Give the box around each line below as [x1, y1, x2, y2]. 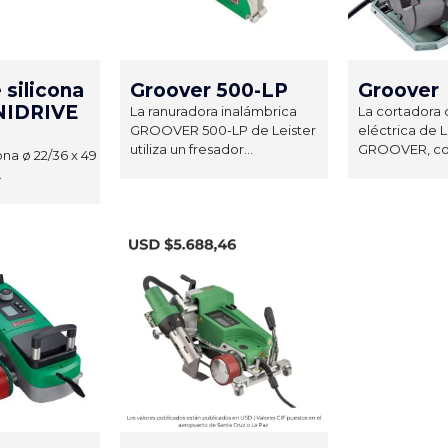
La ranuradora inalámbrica [130, 102, 297, 119]
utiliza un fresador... [130, 140, 253, 157]
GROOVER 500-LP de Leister [130, 121, 316, 138]
